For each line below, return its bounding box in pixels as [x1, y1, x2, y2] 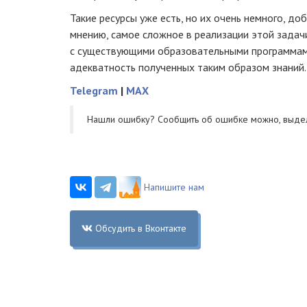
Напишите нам [144, 181, 204, 193]
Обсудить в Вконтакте [95, 222, 186, 234]
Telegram [70, 84, 118, 97]
